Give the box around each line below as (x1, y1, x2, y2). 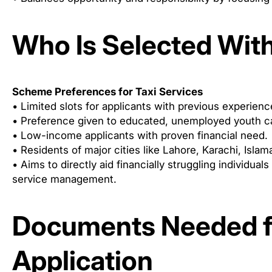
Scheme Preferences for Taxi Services (12, 86, 203, 98)
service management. (12, 173, 117, 186)
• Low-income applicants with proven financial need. (12, 129, 268, 142)
